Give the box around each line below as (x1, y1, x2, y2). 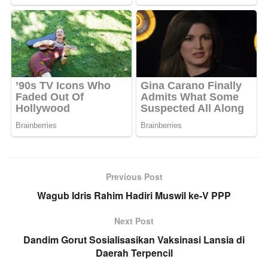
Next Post (114, 214, 154, 227)
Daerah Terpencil (95, 245, 173, 260)
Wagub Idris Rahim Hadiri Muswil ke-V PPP (37, 188, 231, 202)
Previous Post (105, 170, 163, 182)
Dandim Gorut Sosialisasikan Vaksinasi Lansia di (23, 232, 245, 246)
